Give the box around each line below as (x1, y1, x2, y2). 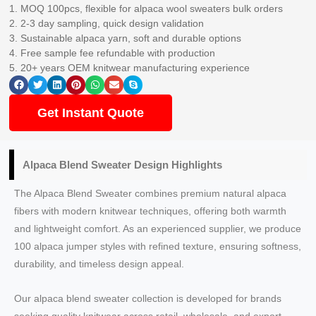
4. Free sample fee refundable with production (9, 47, 216, 59)
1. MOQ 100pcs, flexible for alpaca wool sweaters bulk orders (9, 2, 284, 14)
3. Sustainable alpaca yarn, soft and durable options (9, 32, 242, 44)
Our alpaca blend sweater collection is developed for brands (14, 293, 282, 305)
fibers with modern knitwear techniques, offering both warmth (14, 205, 287, 217)
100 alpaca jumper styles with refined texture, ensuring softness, (14, 240, 302, 252)
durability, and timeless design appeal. (14, 257, 185, 269)
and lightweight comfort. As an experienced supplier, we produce (14, 222, 302, 234)
